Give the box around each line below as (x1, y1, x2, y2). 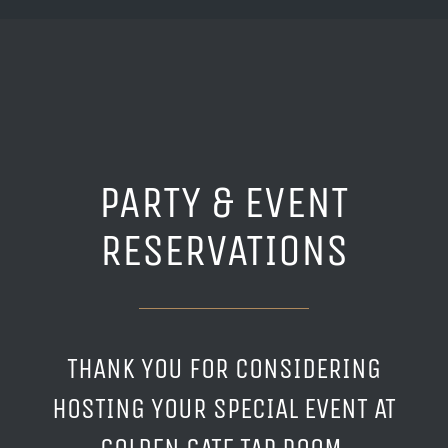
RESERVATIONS (100, 224, 348, 278)
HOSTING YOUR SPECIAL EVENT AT (52, 391, 396, 425)
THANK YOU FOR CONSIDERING (67, 351, 381, 385)
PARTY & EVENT (99, 176, 349, 230)
